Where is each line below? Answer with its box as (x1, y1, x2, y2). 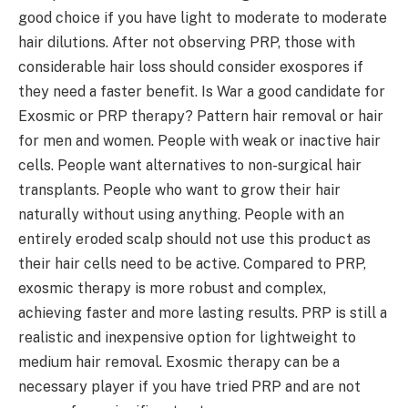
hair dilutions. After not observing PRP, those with (18, 33, 355, 51)
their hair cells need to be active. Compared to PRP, (18, 254, 366, 272)
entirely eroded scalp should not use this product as (18, 229, 371, 248)
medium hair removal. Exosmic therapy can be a (18, 352, 340, 371)
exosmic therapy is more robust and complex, (18, 279, 326, 297)
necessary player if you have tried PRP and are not (18, 377, 361, 395)
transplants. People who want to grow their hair (18, 180, 341, 199)
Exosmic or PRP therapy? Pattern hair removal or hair (18, 107, 383, 125)
